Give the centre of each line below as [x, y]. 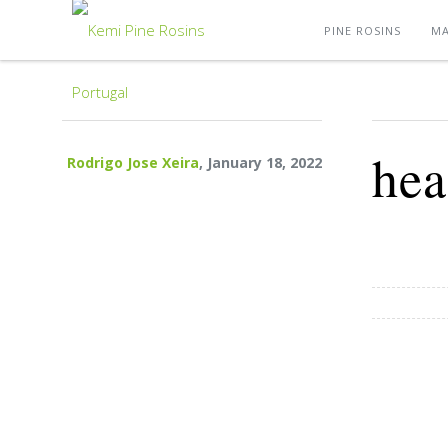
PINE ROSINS [362, 30]
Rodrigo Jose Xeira [133, 162]
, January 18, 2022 [260, 162]
